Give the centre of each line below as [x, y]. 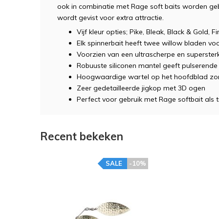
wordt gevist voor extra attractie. [110, 18]
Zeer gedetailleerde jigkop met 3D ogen [141, 88]
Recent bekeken [82, 136]
